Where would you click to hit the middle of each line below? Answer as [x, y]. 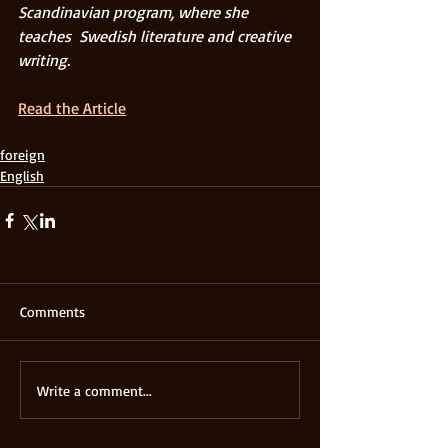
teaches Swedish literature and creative [156, 36]
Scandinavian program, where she [135, 12]
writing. [44, 60]
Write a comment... [94, 390]
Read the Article [72, 108]
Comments [52, 312]
